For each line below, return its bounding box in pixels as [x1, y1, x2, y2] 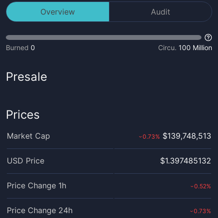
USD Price [7, 156, 44, 165]
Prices [6, 108, 40, 122]
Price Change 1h [7, 181, 66, 190]
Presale [6, 70, 47, 84]
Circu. [158, 43, 177, 52]
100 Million [179, 43, 212, 52]
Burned [6, 43, 29, 52]
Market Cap [7, 131, 50, 141]
